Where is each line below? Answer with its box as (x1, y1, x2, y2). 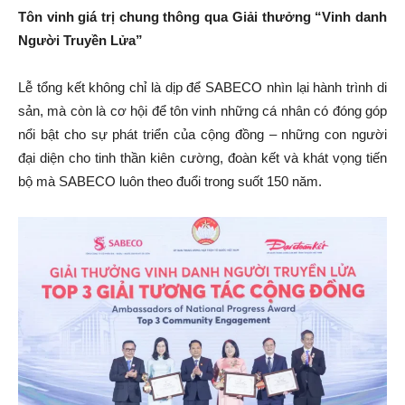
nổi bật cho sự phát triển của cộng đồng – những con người (18, 126, 387, 142)
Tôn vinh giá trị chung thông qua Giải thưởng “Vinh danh (18, 8, 387, 24)
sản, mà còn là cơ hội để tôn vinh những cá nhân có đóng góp (18, 102, 387, 118)
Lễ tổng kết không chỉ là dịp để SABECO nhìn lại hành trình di (18, 79, 387, 95)
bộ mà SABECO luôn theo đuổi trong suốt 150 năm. (18, 173, 322, 189)
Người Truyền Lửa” (18, 32, 143, 48)
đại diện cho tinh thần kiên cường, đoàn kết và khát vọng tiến (18, 149, 387, 165)
